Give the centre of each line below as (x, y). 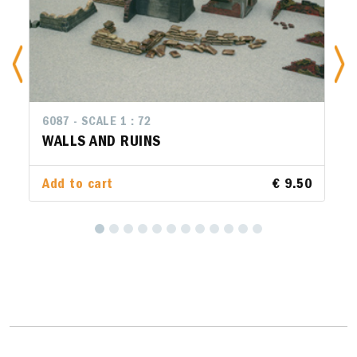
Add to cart (78, 186)
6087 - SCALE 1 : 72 (97, 123)
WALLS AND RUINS (102, 143)
